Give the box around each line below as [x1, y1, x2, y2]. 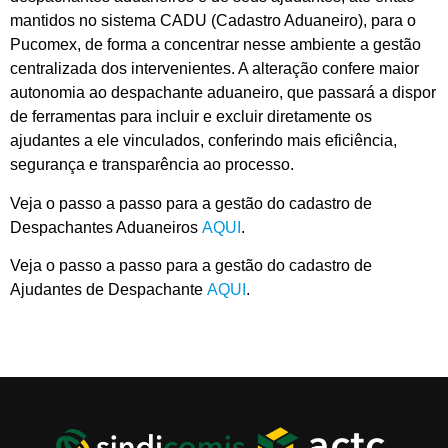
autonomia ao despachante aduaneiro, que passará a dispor [10, 84, 436, 102]
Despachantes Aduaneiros [10, 218, 202, 236]
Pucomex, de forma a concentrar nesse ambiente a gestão [10, 36, 421, 54]
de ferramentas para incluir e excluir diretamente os [10, 108, 372, 126]
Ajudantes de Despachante [10, 281, 207, 299]
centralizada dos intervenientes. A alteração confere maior [10, 60, 419, 78]
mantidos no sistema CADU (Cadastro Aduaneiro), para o [10, 12, 416, 30]
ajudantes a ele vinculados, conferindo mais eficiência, [10, 132, 397, 150]
